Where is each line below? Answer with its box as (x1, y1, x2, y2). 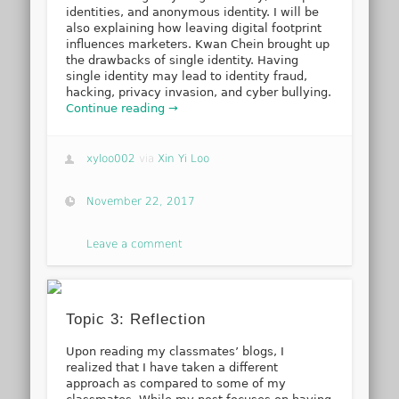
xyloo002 (86, 151, 136, 165)
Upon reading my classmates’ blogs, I (66, 345, 285, 359)
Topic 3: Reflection (66, 311, 207, 329)
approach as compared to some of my (66, 377, 287, 391)
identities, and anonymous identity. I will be (66, 5, 320, 20)
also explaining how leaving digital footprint (66, 21, 322, 36)
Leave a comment (86, 237, 183, 250)
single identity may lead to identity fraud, (66, 69, 308, 84)
